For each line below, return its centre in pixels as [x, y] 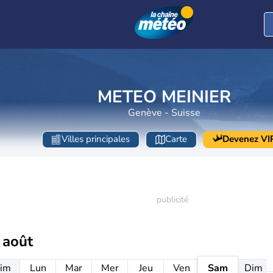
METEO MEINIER [164, 97]
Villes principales [96, 139]
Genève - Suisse [164, 112]
